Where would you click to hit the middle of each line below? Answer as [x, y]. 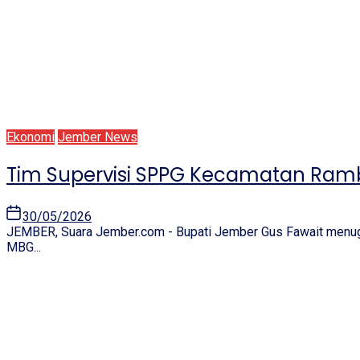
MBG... [24, 247]
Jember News [98, 137]
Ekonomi [31, 137]
